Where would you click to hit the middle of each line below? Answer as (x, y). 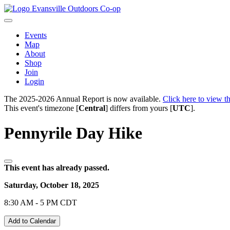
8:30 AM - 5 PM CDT (41, 202)
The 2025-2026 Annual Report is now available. (83, 99)
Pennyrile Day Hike (73, 133)
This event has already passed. (57, 167)
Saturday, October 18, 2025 (52, 185)
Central (92, 108)
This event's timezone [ (41, 108)
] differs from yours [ (139, 108)
